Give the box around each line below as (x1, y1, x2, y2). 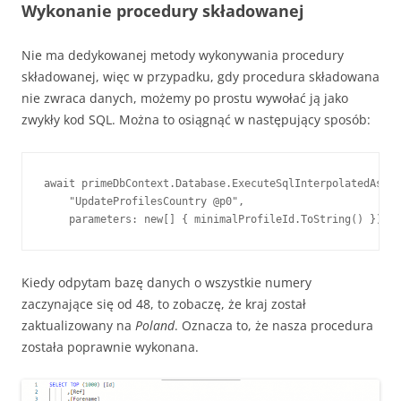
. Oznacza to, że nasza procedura (175, 316, 373, 334)
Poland (135, 316, 175, 334)
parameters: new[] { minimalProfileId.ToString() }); (44, 212, 388, 226)
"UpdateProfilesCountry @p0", (44, 194, 244, 208)
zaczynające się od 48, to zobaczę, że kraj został (21, 294, 306, 312)
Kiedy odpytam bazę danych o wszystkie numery (21, 273, 311, 291)
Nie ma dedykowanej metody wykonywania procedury (21, 46, 344, 64)
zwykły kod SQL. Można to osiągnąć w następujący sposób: (21, 110, 371, 128)
